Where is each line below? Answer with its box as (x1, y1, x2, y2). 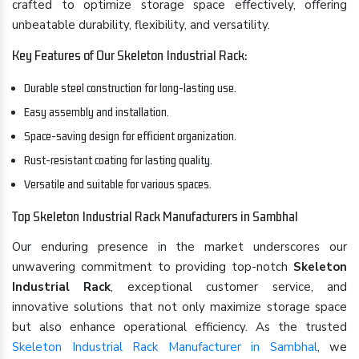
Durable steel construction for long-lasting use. (24, 81, 236, 95)
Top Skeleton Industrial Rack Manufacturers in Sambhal (12, 208, 298, 224)
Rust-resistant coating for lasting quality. (24, 153, 212, 167)
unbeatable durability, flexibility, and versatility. (12, 17, 270, 33)
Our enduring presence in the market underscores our (12, 239, 347, 255)
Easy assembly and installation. (24, 105, 169, 119)
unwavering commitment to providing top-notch (12, 259, 293, 275)
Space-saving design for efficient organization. (24, 129, 236, 143)
